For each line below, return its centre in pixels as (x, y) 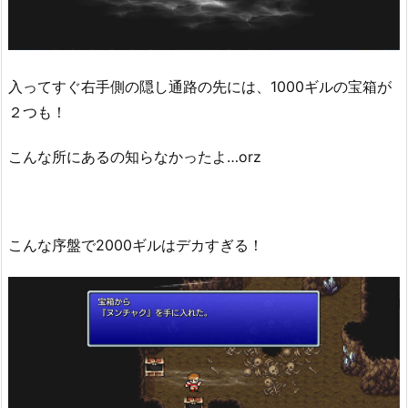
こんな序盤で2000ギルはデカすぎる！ (136, 245)
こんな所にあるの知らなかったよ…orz (135, 156)
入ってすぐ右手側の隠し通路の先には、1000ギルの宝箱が (200, 87)
